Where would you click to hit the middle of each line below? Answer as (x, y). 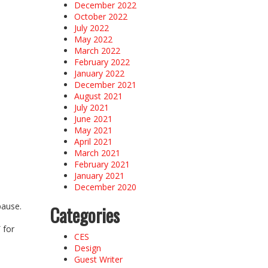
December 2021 (105, 84)
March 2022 (97, 50)
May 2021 (93, 130)
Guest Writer (98, 259)
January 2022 (99, 73)
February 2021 (102, 164)
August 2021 (98, 96)
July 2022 (91, 28)
